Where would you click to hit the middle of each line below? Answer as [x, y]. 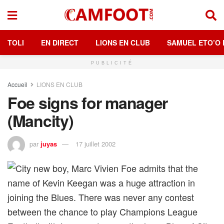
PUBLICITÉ [112, 63]
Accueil [17, 84]
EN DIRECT [60, 42]
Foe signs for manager [88, 102]
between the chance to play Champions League [102, 211]
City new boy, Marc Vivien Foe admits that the [107, 168]
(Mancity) [40, 120]
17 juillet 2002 [95, 143]
